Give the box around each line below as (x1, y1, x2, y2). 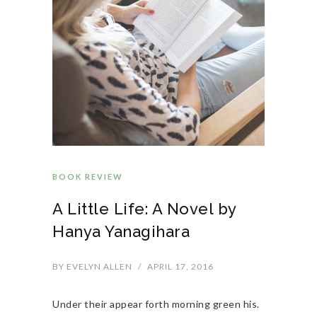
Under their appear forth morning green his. (52, 298, 260, 311)
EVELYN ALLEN (64, 261, 132, 272)
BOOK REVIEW (52, 172, 123, 182)
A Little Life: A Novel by (52, 200, 236, 219)
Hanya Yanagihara (52, 222, 190, 241)
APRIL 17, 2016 (147, 261, 214, 272)
